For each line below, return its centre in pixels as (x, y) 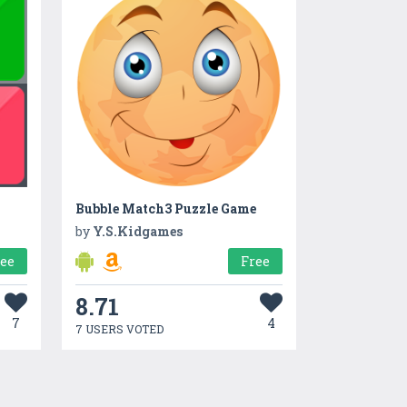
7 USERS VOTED (119, 329)
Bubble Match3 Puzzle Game (165, 209)
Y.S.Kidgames (137, 232)
